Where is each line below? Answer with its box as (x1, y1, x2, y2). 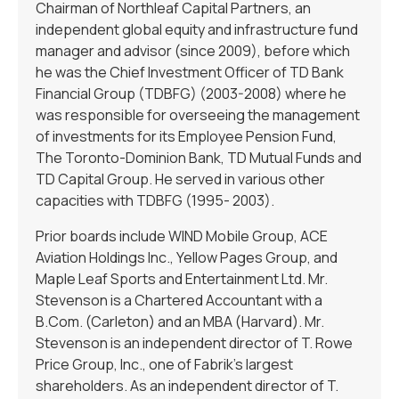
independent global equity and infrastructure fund (36, 20, 358, 40)
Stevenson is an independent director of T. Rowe (36, 333, 353, 354)
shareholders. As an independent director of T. (36, 376, 338, 396)
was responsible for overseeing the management (36, 105, 360, 126)
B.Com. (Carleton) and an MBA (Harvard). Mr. (36, 312, 324, 332)
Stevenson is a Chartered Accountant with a (36, 290, 322, 311)
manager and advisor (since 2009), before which (36, 41, 350, 61)
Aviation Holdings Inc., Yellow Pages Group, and (36, 248, 338, 268)
